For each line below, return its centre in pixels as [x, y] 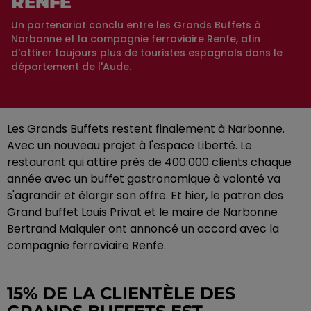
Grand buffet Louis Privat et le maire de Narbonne [142, 212]
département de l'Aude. [71, 66]
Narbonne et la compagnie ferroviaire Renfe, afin [136, 39]
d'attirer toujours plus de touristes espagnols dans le [147, 52]
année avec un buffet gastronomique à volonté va [144, 178]
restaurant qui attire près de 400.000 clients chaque [149, 162]
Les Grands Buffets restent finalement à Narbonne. [146, 128]
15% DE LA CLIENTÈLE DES [121, 293]
